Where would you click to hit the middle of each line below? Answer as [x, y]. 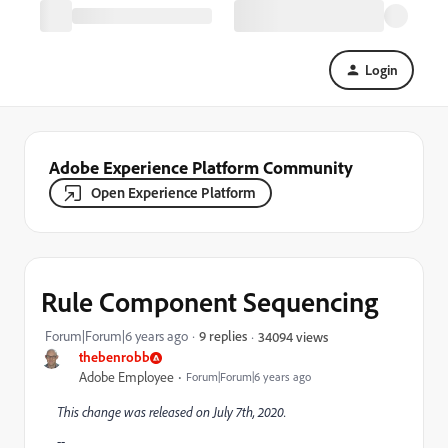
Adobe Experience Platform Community [201, 167]
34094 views [293, 336]
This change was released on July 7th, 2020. [171, 412]
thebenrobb [114, 356]
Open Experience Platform [173, 192]
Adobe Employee [126, 377]
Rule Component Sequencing [209, 301]
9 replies [223, 335]
